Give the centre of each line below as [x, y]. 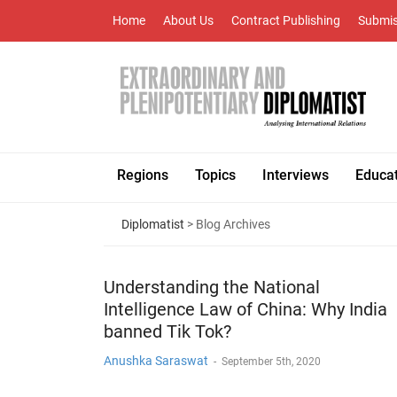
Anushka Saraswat [156, 361]
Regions [143, 175]
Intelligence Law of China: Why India [245, 309]
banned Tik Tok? [167, 331]
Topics [215, 175]
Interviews [296, 175]
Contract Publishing [286, 20]
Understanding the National [212, 287]
